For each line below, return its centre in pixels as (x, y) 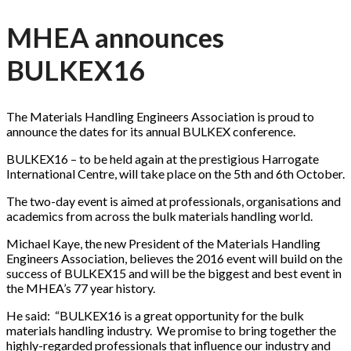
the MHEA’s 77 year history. (81, 288)
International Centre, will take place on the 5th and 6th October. (175, 174)
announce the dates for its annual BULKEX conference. (151, 132)
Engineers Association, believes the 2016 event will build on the (174, 259)
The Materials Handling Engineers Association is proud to (160, 117)
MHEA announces (115, 37)
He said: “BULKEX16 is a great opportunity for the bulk (155, 316)
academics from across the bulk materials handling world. (159, 216)
